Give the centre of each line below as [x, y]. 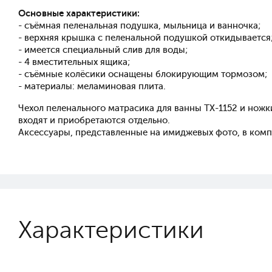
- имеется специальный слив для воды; [103, 50]
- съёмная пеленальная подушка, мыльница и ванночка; [139, 25]
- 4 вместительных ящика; [74, 62]
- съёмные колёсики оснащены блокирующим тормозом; [143, 74]
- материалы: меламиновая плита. [92, 86]
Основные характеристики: [79, 13]
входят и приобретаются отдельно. [94, 120]
